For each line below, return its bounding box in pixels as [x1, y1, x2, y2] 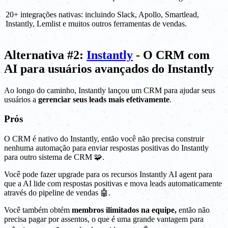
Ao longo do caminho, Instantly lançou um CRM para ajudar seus [4, 85, 215, 95]
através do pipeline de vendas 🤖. [4, 188, 110, 197]
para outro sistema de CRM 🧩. [4, 153, 104, 162]
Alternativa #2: [4, 48, 87, 62]
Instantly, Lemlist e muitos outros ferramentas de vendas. [6, 19, 187, 28]
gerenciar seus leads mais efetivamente [38, 95, 169, 104]
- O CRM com [133, 48, 210, 62]
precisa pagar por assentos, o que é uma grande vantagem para [4, 215, 204, 224]
